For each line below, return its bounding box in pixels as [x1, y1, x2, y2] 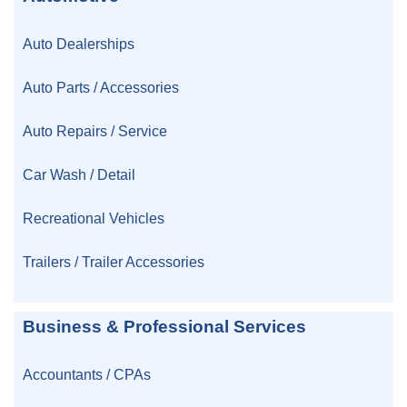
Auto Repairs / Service [23, 123, 167, 140]
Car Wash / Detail [23, 166, 135, 184]
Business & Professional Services [23, 317, 306, 337]
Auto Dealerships [23, 35, 134, 53]
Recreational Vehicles [23, 210, 164, 227]
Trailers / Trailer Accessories [23, 253, 204, 271]
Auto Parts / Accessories [23, 79, 179, 96]
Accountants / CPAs [23, 366, 151, 383]
